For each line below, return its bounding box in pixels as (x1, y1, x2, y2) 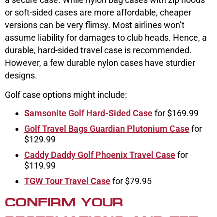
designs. (5, 70, 41, 81)
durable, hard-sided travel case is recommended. (5, 45, 192, 56)
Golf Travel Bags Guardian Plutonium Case (24, 124, 189, 134)
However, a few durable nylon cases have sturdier (5, 58, 195, 68)
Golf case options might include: (5, 90, 127, 100)
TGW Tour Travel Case (24, 176, 110, 186)
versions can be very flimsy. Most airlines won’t (5, 20, 185, 31)
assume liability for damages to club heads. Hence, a (5, 32, 207, 43)
